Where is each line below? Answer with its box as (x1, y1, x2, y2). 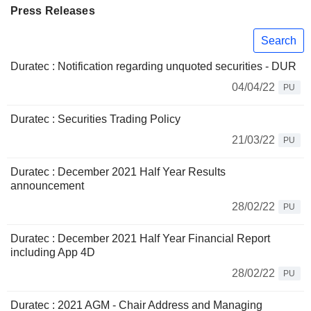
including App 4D (10, 246, 95, 259)
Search (261, 34, 296, 47)
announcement (10, 180, 84, 192)
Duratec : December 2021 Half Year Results (10, 166, 226, 178)
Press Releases (10, 5, 95, 17)
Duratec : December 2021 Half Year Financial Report (10, 233, 270, 245)
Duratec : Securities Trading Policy (10, 113, 180, 126)
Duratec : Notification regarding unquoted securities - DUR (10, 60, 296, 73)
